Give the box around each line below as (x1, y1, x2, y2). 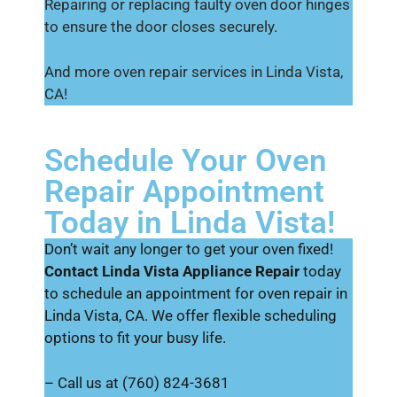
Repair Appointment (44, 174, 324, 210)
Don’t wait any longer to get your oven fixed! (44, 240, 333, 258)
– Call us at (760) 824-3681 (44, 373, 230, 392)
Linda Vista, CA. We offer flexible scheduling (44, 307, 337, 324)
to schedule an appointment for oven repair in (44, 284, 347, 302)
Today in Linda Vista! (44, 205, 335, 241)
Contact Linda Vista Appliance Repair (44, 262, 300, 280)
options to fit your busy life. (44, 329, 226, 346)
